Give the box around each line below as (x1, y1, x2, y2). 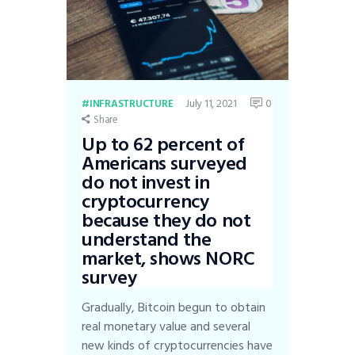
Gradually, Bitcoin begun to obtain (82, 296, 266, 318)
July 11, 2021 (185, 94, 237, 113)
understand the (82, 223, 212, 255)
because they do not (82, 204, 251, 236)
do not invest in (82, 166, 210, 198)
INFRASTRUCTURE (89, 95, 174, 113)
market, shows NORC (82, 242, 255, 274)
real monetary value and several (82, 315, 251, 337)
